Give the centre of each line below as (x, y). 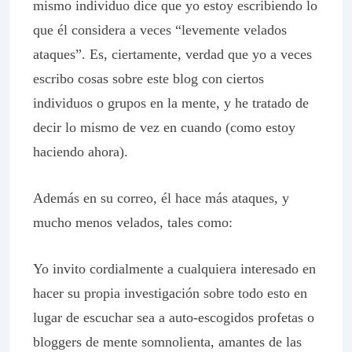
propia (102, 293)
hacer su (59, 293)
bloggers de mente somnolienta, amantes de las (167, 342)
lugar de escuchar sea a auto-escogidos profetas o (174, 317)
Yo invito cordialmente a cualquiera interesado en (174, 269)
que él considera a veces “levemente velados (160, 30)
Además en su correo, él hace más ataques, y (161, 198)
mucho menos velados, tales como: (133, 222)
